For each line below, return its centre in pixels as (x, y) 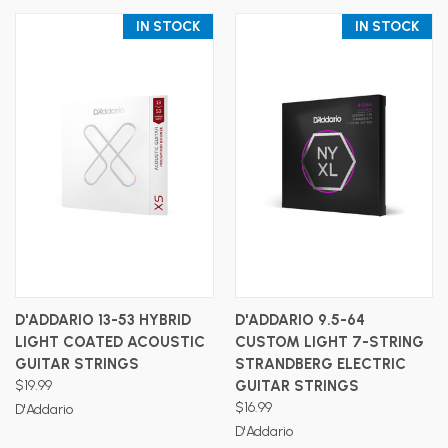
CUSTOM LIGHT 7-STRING (329, 341)
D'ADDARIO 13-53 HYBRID (103, 319)
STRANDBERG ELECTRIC (320, 363)
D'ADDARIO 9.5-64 (299, 319)
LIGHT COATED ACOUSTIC (110, 341)
